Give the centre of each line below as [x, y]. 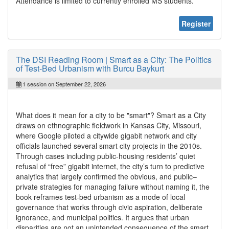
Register [196, 23]
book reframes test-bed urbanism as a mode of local [100, 197]
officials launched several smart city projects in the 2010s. [109, 145]
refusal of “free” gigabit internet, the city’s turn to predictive [110, 166]
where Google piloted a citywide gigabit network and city [106, 135]
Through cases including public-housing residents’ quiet [106, 156]
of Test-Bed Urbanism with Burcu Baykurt [90, 68]
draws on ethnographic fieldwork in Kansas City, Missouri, [109, 125]
